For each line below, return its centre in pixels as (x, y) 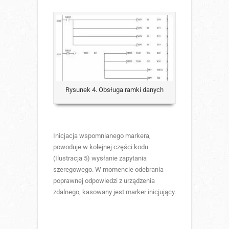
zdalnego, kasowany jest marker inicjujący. (114, 192)
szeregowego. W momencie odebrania (108, 169)
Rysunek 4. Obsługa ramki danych (114, 89)
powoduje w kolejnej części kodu (101, 147)
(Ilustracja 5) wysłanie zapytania (100, 158)
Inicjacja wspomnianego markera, (102, 135)
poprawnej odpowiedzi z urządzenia (104, 180)
